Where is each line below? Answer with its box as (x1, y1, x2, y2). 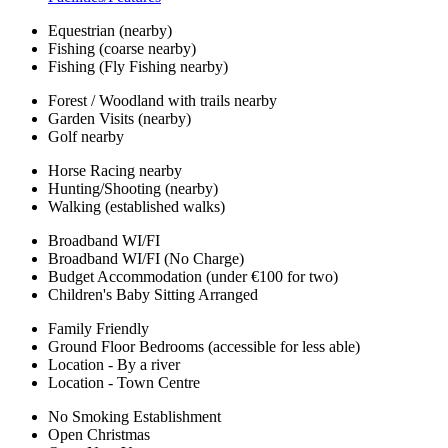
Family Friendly (48, 320, 149, 338)
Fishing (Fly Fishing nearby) (48, 58, 228, 76)
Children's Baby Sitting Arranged (48, 286, 258, 304)
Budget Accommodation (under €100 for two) (48, 268, 338, 286)
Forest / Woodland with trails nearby (48, 92, 277, 110)
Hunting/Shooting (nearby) (48, 180, 218, 198)
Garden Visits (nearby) (48, 110, 191, 128)
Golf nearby (48, 128, 124, 146)
